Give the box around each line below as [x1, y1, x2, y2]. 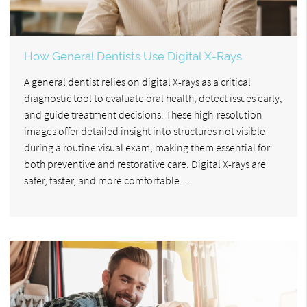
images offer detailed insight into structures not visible [24, 123, 265, 138]
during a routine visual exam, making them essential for [24, 140, 270, 154]
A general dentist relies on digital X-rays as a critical [24, 74, 251, 88]
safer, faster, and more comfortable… [24, 173, 190, 187]
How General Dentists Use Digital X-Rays [24, 49, 242, 63]
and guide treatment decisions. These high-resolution [24, 107, 262, 121]
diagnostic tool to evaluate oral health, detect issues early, [24, 90, 282, 105]
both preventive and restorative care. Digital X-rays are [24, 156, 266, 171]
